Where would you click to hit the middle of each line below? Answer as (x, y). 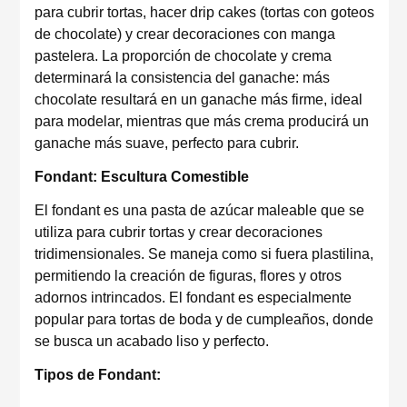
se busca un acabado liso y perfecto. (152, 341)
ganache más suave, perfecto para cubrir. (167, 143)
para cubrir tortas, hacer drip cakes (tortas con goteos (204, 12)
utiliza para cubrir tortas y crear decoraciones (179, 232)
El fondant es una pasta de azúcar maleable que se (199, 210)
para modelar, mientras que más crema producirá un (202, 121)
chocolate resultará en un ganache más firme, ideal (199, 99)
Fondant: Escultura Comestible (142, 177)
